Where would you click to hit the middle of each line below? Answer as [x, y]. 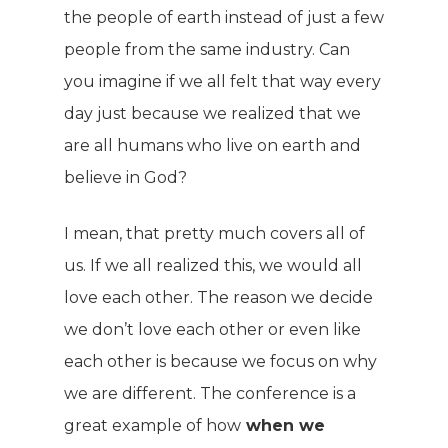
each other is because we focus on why [220, 361]
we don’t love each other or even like [212, 329]
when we [283, 425]
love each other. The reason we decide [218, 297]
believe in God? [125, 177]
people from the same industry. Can [207, 49]
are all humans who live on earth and [212, 145]
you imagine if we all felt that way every [222, 81]
